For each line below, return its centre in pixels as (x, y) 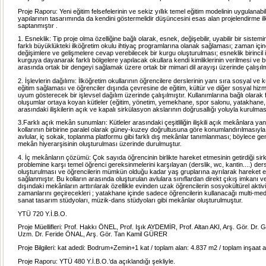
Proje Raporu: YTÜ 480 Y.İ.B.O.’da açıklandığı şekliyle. (96, 261)
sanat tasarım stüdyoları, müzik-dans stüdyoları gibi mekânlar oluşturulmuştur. (130, 200)
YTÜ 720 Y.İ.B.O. (42, 213)
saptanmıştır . (38, 25)
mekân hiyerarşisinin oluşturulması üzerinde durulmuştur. (100, 144)
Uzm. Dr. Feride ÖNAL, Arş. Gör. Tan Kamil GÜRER (93, 234)
